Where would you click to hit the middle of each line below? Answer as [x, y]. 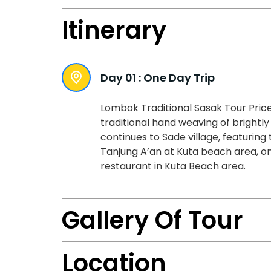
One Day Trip [179, 77]
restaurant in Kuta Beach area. [173, 166]
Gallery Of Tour [152, 220]
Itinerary [114, 30]
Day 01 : [121, 77]
